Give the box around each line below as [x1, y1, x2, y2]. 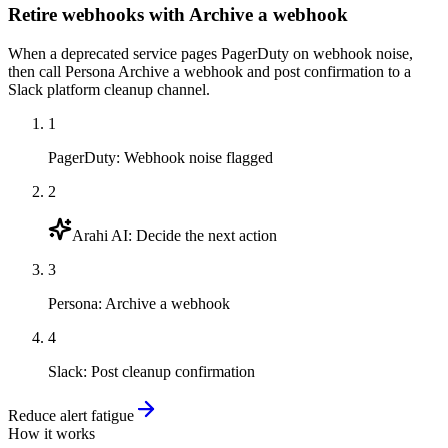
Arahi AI [72, 226, 128, 244]
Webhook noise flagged [124, 148, 273, 166]
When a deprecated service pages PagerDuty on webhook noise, [8, 44, 413, 62]
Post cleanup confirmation [91, 362, 255, 380]
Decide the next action [136, 226, 277, 244]
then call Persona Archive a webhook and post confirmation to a [8, 62, 411, 80]
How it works [8, 424, 95, 442]
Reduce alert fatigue [8, 406, 134, 424]
